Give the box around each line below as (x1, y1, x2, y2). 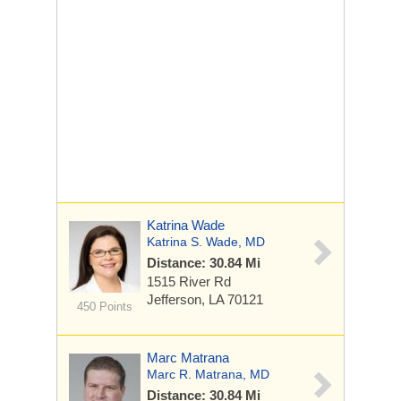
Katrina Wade (147, 218, 225, 233)
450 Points (76, 300, 132, 313)
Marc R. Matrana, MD (147, 367, 269, 381)
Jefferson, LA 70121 (147, 292, 263, 307)
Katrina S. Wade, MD (147, 235, 265, 249)
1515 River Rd (147, 274, 231, 289)
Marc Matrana (147, 350, 229, 365)
